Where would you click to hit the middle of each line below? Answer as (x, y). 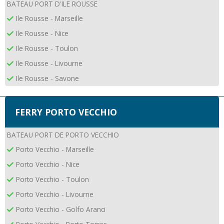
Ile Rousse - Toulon (47, 48)
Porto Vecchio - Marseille (55, 149)
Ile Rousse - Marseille (49, 18)
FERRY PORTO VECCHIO (61, 112)
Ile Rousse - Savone (47, 78)
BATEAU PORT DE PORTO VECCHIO (63, 134)
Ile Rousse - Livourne (49, 63)
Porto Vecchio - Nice (48, 164)
